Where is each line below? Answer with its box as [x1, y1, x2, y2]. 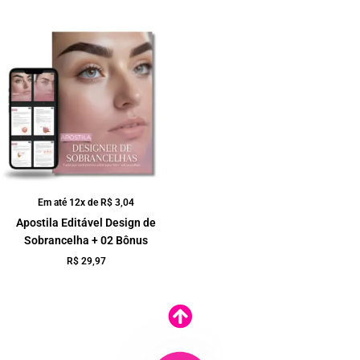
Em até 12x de [38, 197, 100, 209]
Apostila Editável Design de [16, 216, 156, 230]
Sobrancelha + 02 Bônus [24, 234, 148, 247]
